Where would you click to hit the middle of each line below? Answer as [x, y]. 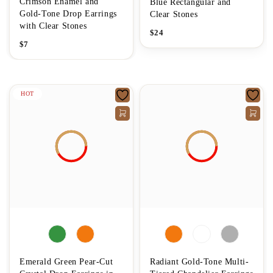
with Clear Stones [53, 26]
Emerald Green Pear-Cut [66, 261]
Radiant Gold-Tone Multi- [200, 261]
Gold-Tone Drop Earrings [68, 13]
